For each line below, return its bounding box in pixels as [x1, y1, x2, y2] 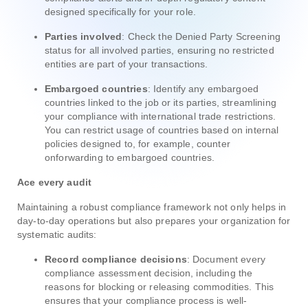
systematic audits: [17, 228, 97, 240]
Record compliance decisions [45, 253, 187, 265]
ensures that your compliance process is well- [45, 294, 247, 306]
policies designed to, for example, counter [45, 137, 230, 149]
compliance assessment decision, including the [45, 267, 253, 278]
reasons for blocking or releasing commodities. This [45, 280, 274, 292]
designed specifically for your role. [45, 5, 197, 17]
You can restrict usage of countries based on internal [45, 124, 279, 135]
